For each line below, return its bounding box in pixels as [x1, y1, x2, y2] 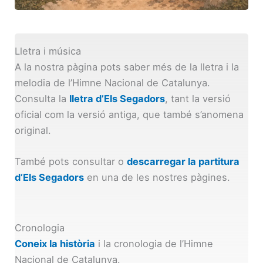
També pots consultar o [15, 155, 127, 167]
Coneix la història [15, 238, 96, 250]
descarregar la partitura [127, 155, 240, 167]
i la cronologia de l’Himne [95, 238, 214, 250]
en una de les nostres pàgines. [84, 171, 231, 183]
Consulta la [15, 92, 70, 104]
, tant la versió [165, 92, 231, 104]
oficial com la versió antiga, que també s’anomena [15, 108, 244, 120]
